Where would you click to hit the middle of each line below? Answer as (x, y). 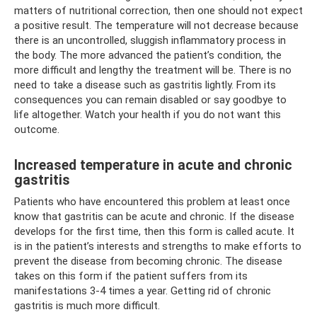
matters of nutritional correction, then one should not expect (158, 10)
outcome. (37, 129)
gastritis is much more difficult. (87, 305)
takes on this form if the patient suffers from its (131, 276)
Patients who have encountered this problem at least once (152, 201)
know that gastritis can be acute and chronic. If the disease (154, 216)
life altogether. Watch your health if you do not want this (148, 114)
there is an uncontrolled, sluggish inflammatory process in (150, 40)
